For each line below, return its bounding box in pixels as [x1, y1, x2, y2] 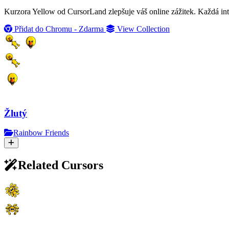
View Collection [115, 24, 170, 33]
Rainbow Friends [13, 128, 69, 138]
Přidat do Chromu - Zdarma [12, 24, 106, 33]
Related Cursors [18, 158, 103, 172]
